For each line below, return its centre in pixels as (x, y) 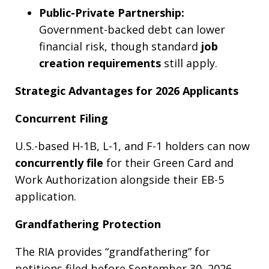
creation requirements (100, 63)
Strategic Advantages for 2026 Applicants (127, 91)
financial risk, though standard (120, 47)
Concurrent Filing (62, 119)
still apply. (189, 63)
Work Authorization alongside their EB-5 (119, 180)
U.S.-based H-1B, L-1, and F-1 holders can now (132, 146)
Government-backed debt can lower (132, 30)
